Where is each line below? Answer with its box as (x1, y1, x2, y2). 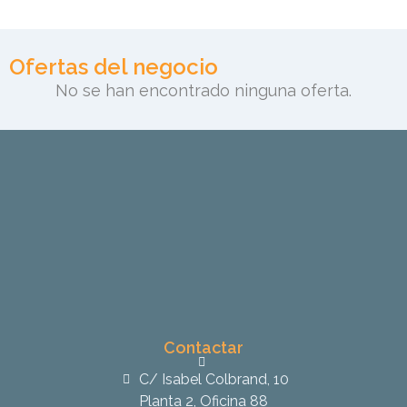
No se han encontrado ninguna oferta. (55, 80, 352, 100)
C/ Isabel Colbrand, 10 (138, 370, 289, 388)
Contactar (164, 337, 243, 357)
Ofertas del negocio (9, 53, 218, 80)
